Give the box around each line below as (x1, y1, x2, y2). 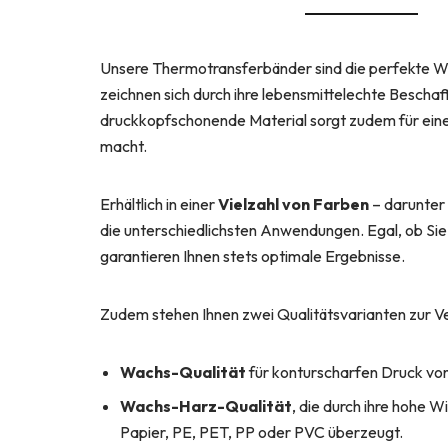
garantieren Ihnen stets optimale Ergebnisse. (100, 246, 405, 267)
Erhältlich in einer (100, 194, 218, 215)
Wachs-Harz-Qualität (120, 396, 292, 417)
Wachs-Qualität (120, 362, 246, 383)
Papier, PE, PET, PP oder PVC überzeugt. (120, 422, 403, 443)
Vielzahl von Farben (218, 194, 369, 215)
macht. (100, 136, 147, 157)
